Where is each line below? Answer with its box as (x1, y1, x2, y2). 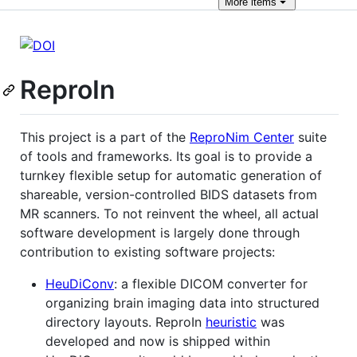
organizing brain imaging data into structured (45, 294, 320, 311)
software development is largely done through (20, 224, 300, 241)
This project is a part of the (20, 128, 190, 145)
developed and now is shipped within (45, 332, 270, 349)
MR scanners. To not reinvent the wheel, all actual (20, 205, 319, 222)
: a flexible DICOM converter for (114, 275, 308, 292)
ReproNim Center (190, 128, 294, 145)
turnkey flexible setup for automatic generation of (20, 167, 322, 183)
